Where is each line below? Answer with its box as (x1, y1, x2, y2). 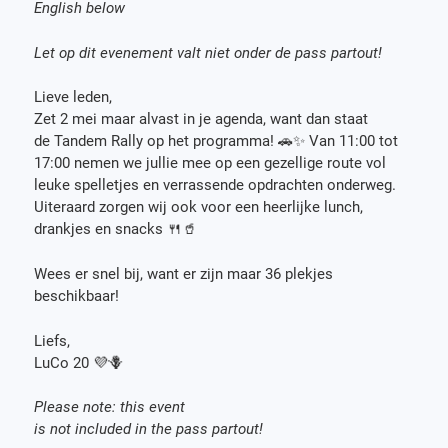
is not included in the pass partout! (34, 420, 268, 439)
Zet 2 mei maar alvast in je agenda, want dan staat (34, 110, 369, 129)
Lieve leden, (34, 88, 117, 107)
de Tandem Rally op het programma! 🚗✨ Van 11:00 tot (34, 132, 399, 151)
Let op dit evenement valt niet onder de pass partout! (34, 43, 391, 62)
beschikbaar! (34, 286, 128, 305)
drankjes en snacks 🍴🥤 (34, 220, 202, 239)
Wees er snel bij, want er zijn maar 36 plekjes (34, 264, 334, 283)
